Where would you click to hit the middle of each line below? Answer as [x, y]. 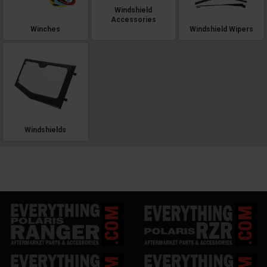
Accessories [133, 20]
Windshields [46, 130]
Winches [46, 29]
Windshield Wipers [222, 29]
